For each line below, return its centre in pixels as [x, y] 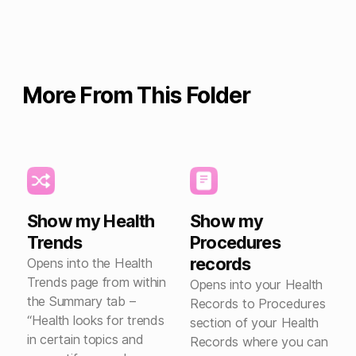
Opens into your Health [257, 284]
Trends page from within [97, 282]
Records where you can [259, 342]
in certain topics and [85, 339]
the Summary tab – [81, 301]
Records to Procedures [258, 304]
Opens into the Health [90, 263]
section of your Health [255, 323]
